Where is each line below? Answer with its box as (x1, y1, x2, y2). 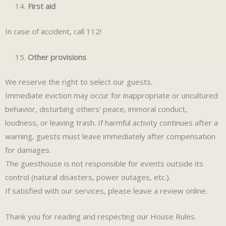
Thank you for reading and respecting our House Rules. (5, 211, 196, 222)
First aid (28, 1, 55, 12)
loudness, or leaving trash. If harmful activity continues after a (5, 118, 218, 128)
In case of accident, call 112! (5, 26, 101, 36)
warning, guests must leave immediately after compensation (5, 131, 215, 142)
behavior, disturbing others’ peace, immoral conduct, (5, 104, 187, 115)
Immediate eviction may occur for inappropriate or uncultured (5, 90, 218, 101)
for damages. (5, 145, 51, 155)
